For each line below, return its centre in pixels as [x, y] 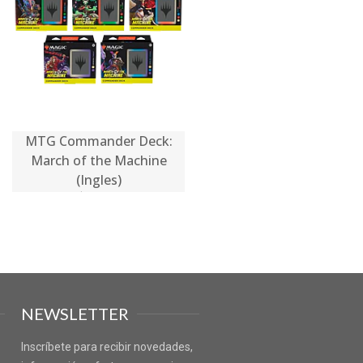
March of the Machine [98, 160]
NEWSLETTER [75, 313]
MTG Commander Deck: [98, 141]
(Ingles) [98, 179]
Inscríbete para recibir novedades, [107, 346]
